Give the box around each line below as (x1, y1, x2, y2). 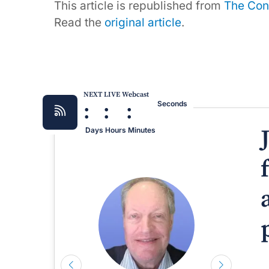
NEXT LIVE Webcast (83, 90, 149, 100)
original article (104, 16, 181, 30)
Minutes (128, 125, 156, 135)
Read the (54, 16, 104, 30)
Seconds (157, 99, 187, 109)
